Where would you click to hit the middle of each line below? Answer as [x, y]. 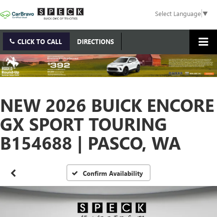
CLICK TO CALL [40, 42]
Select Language [178, 14]
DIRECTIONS [95, 42]
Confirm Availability [113, 173]
